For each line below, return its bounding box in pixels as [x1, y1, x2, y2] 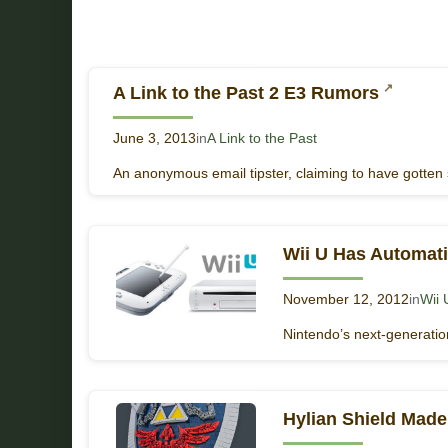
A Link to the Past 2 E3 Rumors [113, 82, 379, 103]
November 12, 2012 [283, 292, 409, 308]
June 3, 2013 [113, 130, 196, 146]
